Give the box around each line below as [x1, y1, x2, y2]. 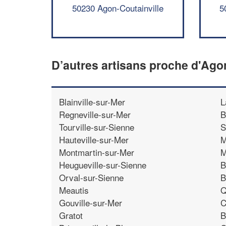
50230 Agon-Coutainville [72, 1, 163, 14]
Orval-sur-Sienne [59, 171, 124, 184]
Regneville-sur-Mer [59, 107, 131, 121]
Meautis [59, 183, 89, 196]
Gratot [59, 208, 83, 221]
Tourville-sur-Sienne [59, 120, 134, 133]
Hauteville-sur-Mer [59, 133, 129, 146]
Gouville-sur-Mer [59, 196, 122, 209]
